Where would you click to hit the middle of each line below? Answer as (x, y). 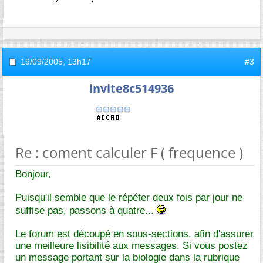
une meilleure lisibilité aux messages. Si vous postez (131, 246)
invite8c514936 (131, 88)
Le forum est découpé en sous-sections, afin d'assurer (134, 234)
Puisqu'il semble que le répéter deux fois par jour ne (129, 198)
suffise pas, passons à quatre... (86, 210)
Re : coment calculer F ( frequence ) (129, 152)
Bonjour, (33, 174)
